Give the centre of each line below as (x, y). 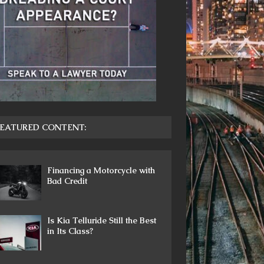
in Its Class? (70, 231)
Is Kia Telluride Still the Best (101, 220)
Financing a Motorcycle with (101, 170)
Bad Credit (67, 181)
